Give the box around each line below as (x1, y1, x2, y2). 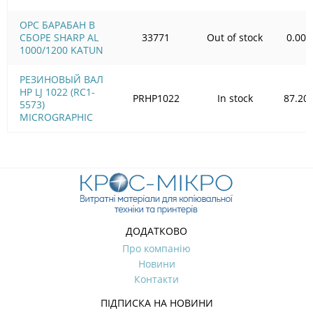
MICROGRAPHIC (20, 110, 93, 124)
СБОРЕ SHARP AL (20, 30, 99, 44)
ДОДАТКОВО (126, 224, 187, 238)
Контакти (134, 272, 179, 286)
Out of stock (207, 30, 263, 44)
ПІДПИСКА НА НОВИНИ (100, 296, 213, 310)
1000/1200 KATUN (20, 43, 103, 57)
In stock (217, 91, 253, 105)
